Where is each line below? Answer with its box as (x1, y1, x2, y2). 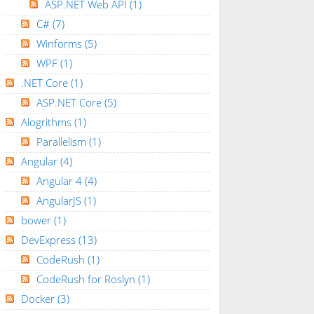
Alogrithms (20, 115, 74, 130)
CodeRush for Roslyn (36, 272, 138, 287)
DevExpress (20, 233, 78, 247)
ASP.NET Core (36, 95, 104, 110)
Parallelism (36, 135, 89, 149)
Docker (20, 292, 57, 306)
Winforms (36, 36, 85, 51)
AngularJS (36, 193, 84, 208)
